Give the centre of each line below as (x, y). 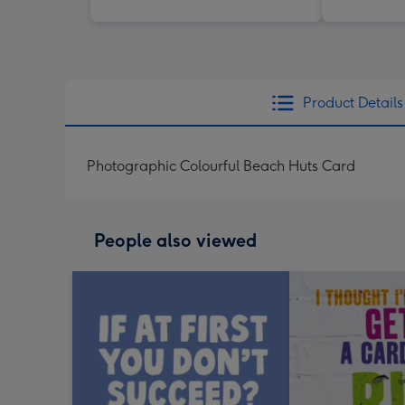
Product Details (353, 102)
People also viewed (175, 240)
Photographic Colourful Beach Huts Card (221, 165)
